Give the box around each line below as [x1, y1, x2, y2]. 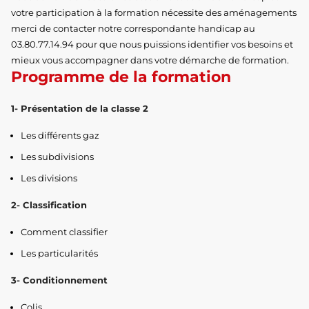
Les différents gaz [21, 130, 100, 141]
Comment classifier [21, 226, 108, 238]
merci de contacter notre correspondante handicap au [11, 22, 255, 34]
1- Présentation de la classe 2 [11, 103, 148, 114]
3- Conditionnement [11, 275, 108, 286]
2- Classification [11, 199, 87, 211]
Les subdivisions [21, 151, 94, 163]
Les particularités [21, 248, 99, 259]
